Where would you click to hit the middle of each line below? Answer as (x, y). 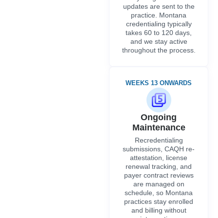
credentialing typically (159, 24)
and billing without (159, 210)
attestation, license (159, 157)
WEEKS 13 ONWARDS (159, 83)
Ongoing (159, 117)
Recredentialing (159, 140)
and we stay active (159, 41)
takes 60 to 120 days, (159, 32)
